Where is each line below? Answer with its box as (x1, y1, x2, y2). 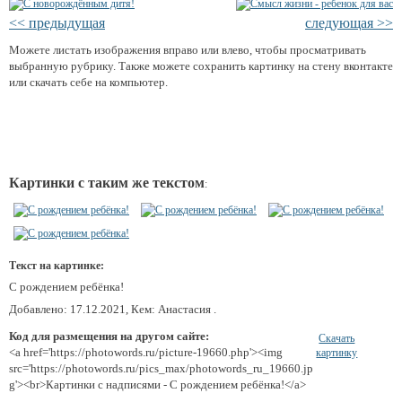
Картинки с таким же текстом (9, 174, 205, 190)
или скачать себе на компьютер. (9, 74, 168, 89)
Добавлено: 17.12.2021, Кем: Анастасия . (9, 301, 216, 316)
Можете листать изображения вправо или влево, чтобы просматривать (9, 42, 366, 57)
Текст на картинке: (9, 258, 104, 272)
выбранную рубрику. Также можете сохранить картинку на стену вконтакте (9, 58, 393, 73)
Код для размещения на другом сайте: (9, 328, 209, 343)
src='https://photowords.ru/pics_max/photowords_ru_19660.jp (9, 361, 313, 375)
